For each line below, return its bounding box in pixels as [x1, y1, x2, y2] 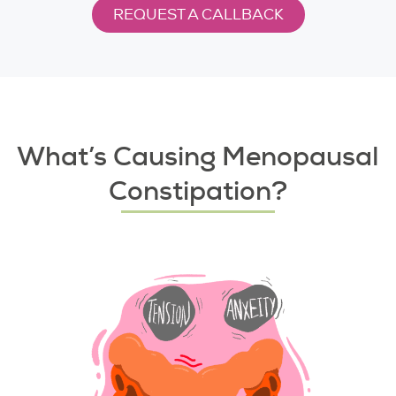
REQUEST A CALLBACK [112, 5, 284, 25]
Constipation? [109, 173, 287, 209]
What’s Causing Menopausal [17, 139, 379, 174]
